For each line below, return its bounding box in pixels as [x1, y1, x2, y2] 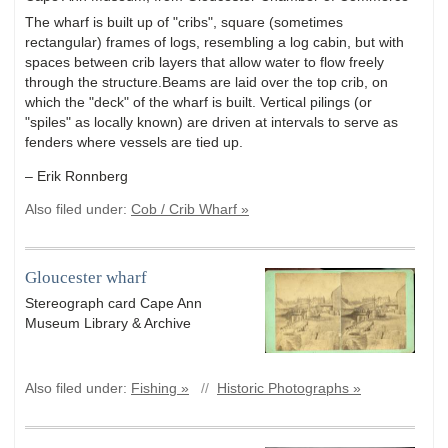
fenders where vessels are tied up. [25, 134, 243, 151]
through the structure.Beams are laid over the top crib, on [25, 74, 388, 91]
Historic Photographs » [217, 381, 361, 397]
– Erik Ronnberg [25, 168, 128, 185]
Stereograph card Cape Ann [25, 294, 202, 311]
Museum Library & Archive [25, 314, 191, 331]
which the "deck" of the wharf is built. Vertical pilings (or [25, 94, 372, 111]
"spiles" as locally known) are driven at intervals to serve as [25, 114, 398, 131]
